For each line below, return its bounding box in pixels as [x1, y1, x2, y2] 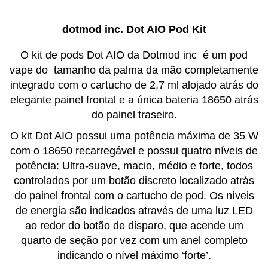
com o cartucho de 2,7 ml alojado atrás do [57, 79, 258, 92]
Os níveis [209, 190, 254, 202]
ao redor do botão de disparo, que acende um [25, 220, 243, 232]
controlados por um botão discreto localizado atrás [14, 175, 254, 187]
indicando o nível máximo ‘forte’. [57, 249, 211, 262]
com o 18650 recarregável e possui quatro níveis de [10, 145, 258, 157]
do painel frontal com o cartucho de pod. [14, 190, 209, 202]
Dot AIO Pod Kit [126, 23, 206, 36]
